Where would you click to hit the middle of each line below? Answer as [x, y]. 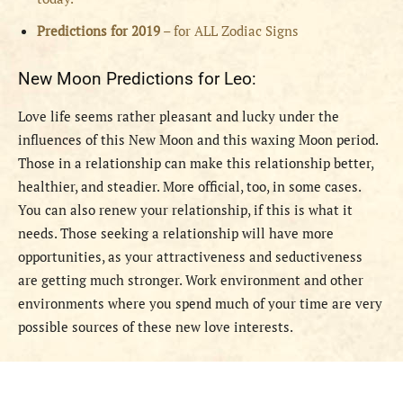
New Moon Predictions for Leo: [137, 79]
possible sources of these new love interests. [156, 327]
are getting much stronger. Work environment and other [191, 280]
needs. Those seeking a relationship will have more [176, 233]
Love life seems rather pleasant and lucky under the [179, 116]
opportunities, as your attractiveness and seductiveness [190, 257]
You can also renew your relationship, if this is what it [185, 210]
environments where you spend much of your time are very [200, 304]
